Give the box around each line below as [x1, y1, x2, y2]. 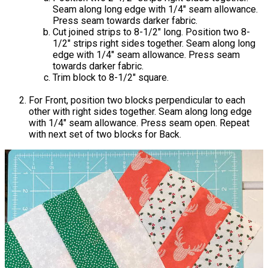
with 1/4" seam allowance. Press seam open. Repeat [29, 117, 249, 129]
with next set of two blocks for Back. [29, 128, 181, 140]
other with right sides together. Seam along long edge [29, 105, 252, 117]
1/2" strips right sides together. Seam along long [53, 37, 255, 49]
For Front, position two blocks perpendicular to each [29, 94, 245, 106]
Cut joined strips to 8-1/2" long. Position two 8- [53, 26, 250, 38]
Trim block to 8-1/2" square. [53, 71, 169, 83]
